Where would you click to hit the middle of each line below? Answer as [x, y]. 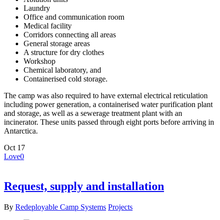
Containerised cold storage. [66, 79]
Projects [120, 207]
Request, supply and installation [84, 186]
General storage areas [57, 44]
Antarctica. [21, 131]
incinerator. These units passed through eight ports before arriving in [109, 122]
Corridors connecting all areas [70, 35]
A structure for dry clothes [64, 53]
